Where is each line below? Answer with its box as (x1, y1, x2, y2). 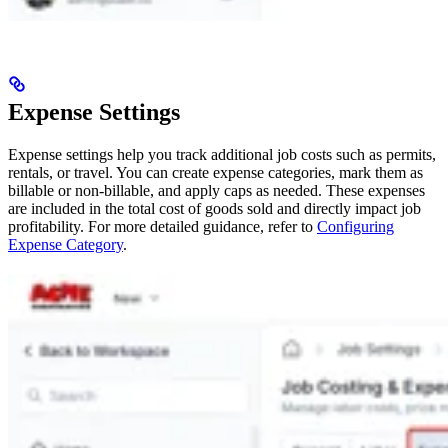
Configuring (317, 217, 394, 235)
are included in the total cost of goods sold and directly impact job (8, 199, 421, 217)
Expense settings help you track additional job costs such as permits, (8, 145, 436, 163)
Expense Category (8, 235, 123, 253)
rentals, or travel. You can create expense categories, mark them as (8, 163, 423, 181)
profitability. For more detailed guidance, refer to (8, 217, 317, 235)
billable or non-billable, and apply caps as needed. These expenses (8, 181, 425, 199)
